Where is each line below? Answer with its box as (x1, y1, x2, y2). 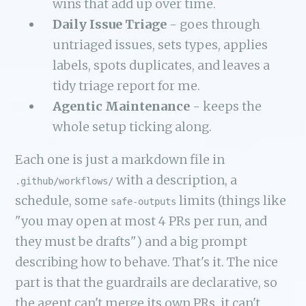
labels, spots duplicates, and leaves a (52, 57, 270, 73)
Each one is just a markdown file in (15, 151, 225, 167)
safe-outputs (111, 195, 177, 207)
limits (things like (176, 192, 287, 208)
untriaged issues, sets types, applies (52, 36, 268, 53)
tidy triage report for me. (52, 77, 200, 94)
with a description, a (113, 171, 238, 188)
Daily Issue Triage (52, 16, 167, 32)
